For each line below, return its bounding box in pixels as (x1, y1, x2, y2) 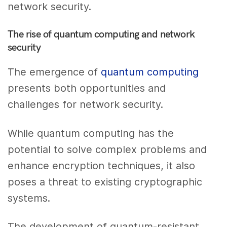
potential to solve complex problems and (8, 143, 207, 156)
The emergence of (8, 65, 101, 78)
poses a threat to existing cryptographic (8, 175, 203, 188)
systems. (8, 192, 50, 204)
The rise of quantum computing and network (8, 27, 195, 40)
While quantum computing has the (8, 127, 174, 139)
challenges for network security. (8, 98, 164, 110)
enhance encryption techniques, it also (8, 159, 196, 172)
